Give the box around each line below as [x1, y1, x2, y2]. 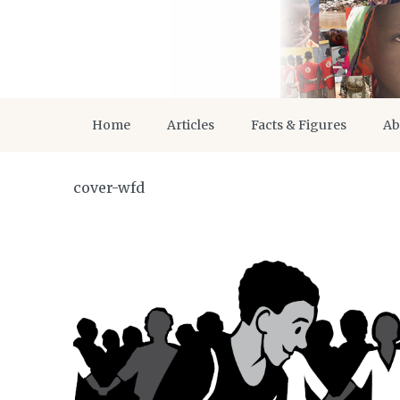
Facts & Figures [251, 117, 346, 133]
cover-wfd [73, 179, 145, 196]
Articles [167, 117, 214, 133]
